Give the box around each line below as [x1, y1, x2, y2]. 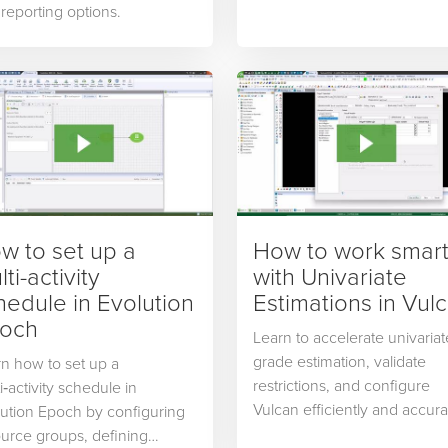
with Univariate [253, 259, 408, 293]
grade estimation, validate [253, 350, 427, 373]
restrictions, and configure [253, 374, 431, 397]
